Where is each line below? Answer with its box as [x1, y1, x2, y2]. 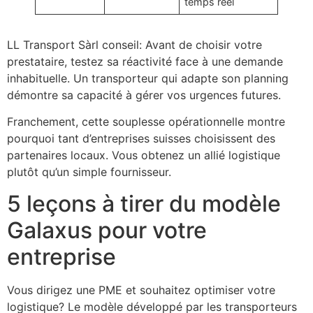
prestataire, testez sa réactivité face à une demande [7, 54, 283, 69]
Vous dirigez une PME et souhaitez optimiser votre [7, 282, 275, 297]
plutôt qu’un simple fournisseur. [7, 165, 171, 180]
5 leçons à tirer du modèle [7, 189, 281, 217]
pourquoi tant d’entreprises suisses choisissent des [7, 131, 275, 146]
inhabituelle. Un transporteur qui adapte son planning [7, 71, 289, 86]
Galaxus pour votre [7, 216, 207, 244]
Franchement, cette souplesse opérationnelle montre [7, 115, 285, 129]
